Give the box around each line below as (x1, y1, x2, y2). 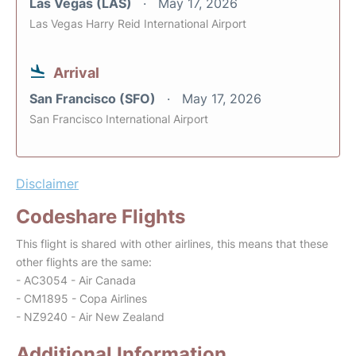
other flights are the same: (16, 255, 152, 269)
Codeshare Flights (16, 205, 185, 229)
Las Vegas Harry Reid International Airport (29, 17, 246, 31)
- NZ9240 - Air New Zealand (16, 310, 164, 324)
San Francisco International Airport (29, 112, 208, 126)
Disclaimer (16, 176, 79, 192)
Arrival (53, 64, 99, 82)
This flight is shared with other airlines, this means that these (16, 237, 328, 251)
